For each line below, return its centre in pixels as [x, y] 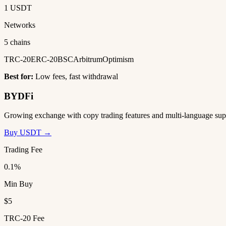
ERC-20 [44, 59]
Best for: [19, 76]
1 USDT [18, 8]
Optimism [118, 59]
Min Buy [18, 184]
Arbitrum [88, 59]
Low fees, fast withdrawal [76, 76]
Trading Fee [23, 150]
